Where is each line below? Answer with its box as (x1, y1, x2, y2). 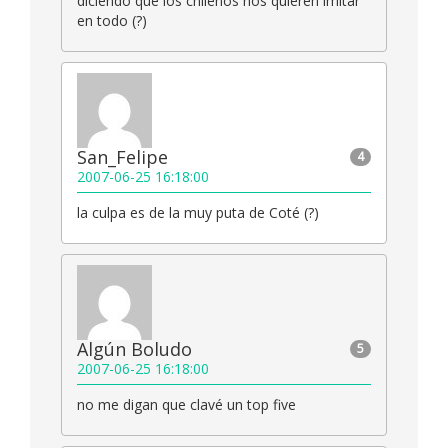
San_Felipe (77, 145, 168, 170)
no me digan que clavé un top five (77, 395, 296, 415)
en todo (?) (77, 11, 147, 31)
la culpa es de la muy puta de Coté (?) (77, 203, 319, 223)
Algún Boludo (77, 337, 192, 362)
